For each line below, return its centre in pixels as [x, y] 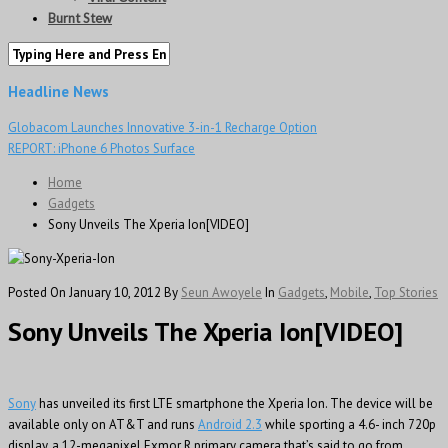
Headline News [58, 92]
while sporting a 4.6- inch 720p [349, 425]
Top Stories [406, 293]
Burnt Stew [80, 18]
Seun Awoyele [221, 293]
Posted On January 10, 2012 [84, 293]
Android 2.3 [230, 425]
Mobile [349, 293]
